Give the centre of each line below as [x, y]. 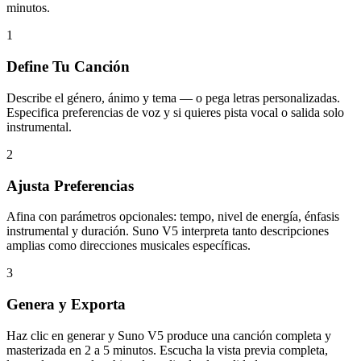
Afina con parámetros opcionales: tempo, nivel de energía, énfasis [173, 217]
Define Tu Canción [68, 67]
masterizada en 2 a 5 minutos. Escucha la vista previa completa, [167, 350]
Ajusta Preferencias [70, 185]
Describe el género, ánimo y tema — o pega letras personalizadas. [173, 98]
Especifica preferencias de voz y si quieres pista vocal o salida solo [175, 112]
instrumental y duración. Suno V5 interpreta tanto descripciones [168, 231]
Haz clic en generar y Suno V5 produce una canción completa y [169, 335]
